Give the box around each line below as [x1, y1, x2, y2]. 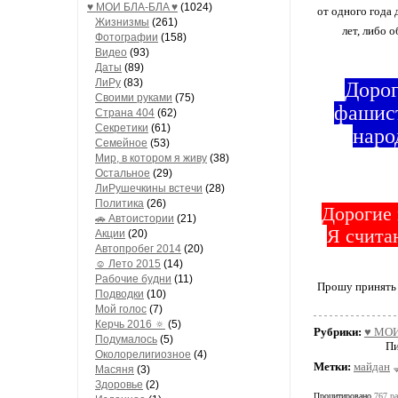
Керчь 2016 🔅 [95, 318, 165, 330]
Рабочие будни [95, 273, 171, 285]
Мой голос [95, 303, 147, 315]
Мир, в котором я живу [95, 152, 207, 164]
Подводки [95, 288, 144, 300]
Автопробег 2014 [95, 243, 181, 255]
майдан [354, 360, 390, 373]
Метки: [314, 360, 351, 373]
